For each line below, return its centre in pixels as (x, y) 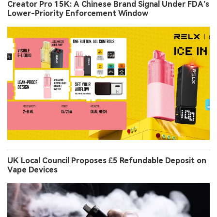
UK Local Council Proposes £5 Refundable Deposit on (107, 161)
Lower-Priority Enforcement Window (78, 14)
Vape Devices (32, 170)
